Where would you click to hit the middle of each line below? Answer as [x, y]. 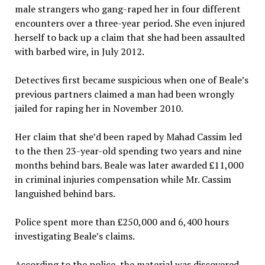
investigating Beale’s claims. [75, 236]
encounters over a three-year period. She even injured [130, 23]
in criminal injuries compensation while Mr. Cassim [123, 180]
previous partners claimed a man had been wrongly [124, 94]
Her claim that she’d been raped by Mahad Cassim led [128, 137]
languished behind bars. [65, 194]
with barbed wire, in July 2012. [79, 52]
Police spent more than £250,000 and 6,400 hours [122, 222]
